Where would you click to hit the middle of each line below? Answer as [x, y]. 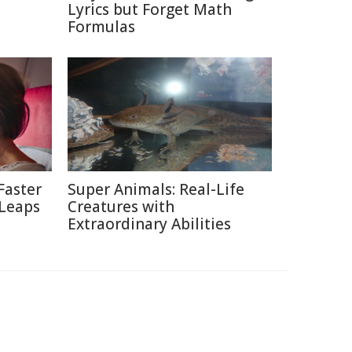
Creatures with [121, 207]
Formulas [101, 27]
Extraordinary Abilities [149, 224]
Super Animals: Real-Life [156, 189]
